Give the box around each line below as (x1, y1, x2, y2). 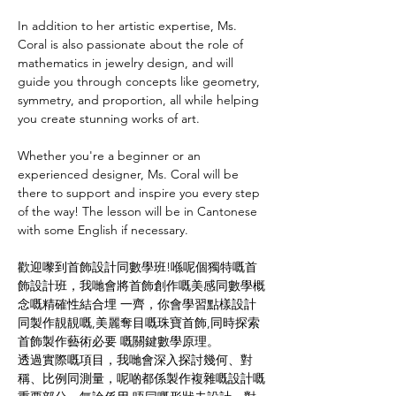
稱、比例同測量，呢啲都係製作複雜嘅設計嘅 (18, 370, 265, 387)
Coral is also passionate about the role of (18, 36, 247, 53)
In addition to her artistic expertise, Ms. (18, 18, 240, 34)
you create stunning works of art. (18, 110, 200, 127)
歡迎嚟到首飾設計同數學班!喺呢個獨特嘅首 (18, 259, 257, 276)
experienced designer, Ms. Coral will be (18, 166, 242, 183)
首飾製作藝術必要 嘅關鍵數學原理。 (18, 333, 223, 350)
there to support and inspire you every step (18, 185, 263, 202)
